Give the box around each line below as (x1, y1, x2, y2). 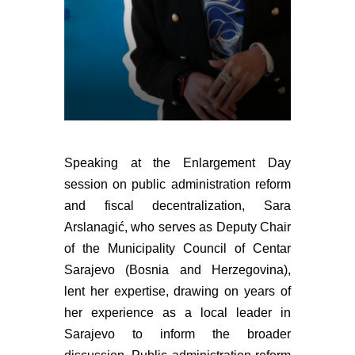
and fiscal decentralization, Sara (63, 198, 292, 212)
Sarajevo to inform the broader (63, 326, 292, 341)
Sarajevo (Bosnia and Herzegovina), (63, 262, 292, 277)
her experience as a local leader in (63, 305, 292, 319)
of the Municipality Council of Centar (63, 241, 292, 255)
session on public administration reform (63, 177, 292, 191)
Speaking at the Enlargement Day (63, 155, 292, 170)
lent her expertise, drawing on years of (63, 284, 292, 298)
